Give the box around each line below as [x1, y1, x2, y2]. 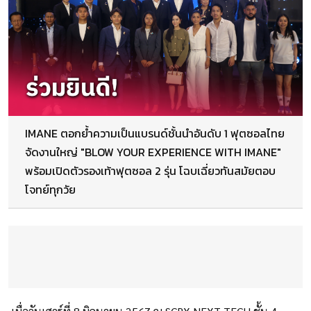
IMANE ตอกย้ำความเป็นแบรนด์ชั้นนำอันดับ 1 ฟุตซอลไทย [25, 125, 285, 142]
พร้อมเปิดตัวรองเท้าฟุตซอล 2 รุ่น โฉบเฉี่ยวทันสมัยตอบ [25, 162, 276, 180]
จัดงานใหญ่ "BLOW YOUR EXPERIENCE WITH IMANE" [25, 144, 281, 161]
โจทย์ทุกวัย [25, 181, 76, 199]
